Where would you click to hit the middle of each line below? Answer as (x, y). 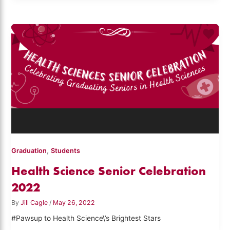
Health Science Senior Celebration (109, 171)
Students (66, 151)
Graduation (29, 151)
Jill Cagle (35, 203)
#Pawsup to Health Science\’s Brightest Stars (86, 218)
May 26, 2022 (74, 203)
